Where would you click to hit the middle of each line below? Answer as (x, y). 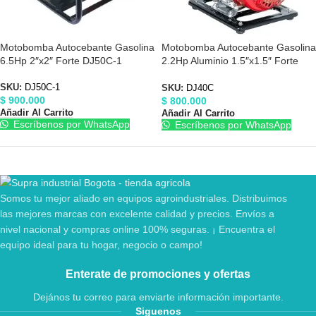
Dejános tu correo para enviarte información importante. (158, 297)
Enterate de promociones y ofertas (158, 274)
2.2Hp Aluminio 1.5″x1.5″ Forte (230, 60)
